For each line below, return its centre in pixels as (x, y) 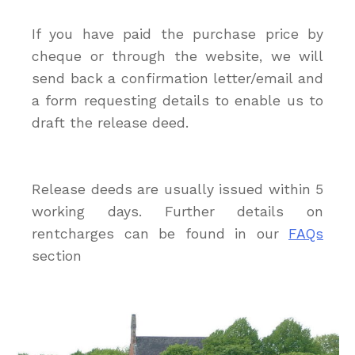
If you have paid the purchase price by (177, 34)
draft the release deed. (110, 123)
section (57, 256)
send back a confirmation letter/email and (177, 78)
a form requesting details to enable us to (177, 101)
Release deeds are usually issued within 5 (177, 189)
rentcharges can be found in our (160, 234)
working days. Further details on (177, 212)
